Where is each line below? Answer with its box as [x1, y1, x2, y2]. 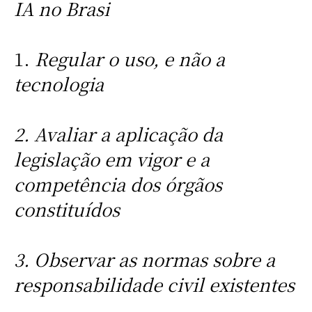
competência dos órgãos [13, 171, 222, 197]
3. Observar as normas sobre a [13, 247, 275, 272]
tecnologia [13, 71, 104, 97]
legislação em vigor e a [13, 146, 210, 172]
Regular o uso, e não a [34, 46, 225, 72]
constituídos [13, 196, 120, 222]
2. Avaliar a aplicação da [13, 121, 223, 147]
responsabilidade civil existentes [13, 272, 295, 297]
